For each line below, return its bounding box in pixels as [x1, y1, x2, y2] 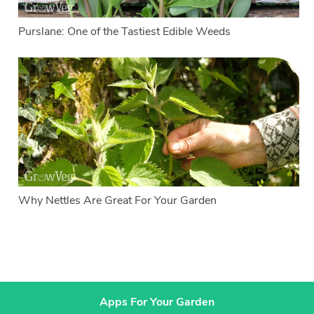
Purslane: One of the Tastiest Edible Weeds [18, 23, 231, 39]
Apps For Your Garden [100, 294, 214, 310]
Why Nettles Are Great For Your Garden [18, 192, 217, 208]
